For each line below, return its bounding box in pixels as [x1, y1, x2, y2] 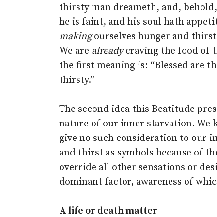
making [59, 31, 92, 43]
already [92, 45, 123, 57]
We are [59, 45, 92, 57]
